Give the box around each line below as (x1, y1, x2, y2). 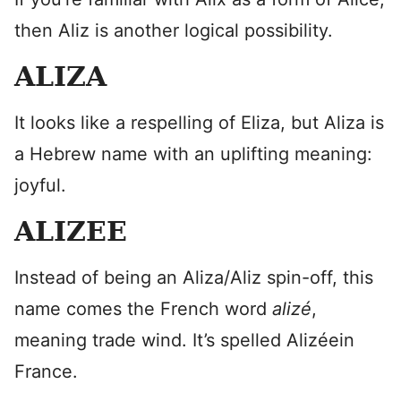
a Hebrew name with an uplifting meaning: (14, 143, 372, 165)
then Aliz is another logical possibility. (14, 20, 333, 41)
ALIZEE (14, 216, 127, 247)
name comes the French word (14, 298, 272, 320)
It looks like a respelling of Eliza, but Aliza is (14, 112, 384, 133)
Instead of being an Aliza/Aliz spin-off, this (14, 267, 373, 288)
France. (14, 361, 78, 382)
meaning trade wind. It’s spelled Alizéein (14, 329, 354, 351)
